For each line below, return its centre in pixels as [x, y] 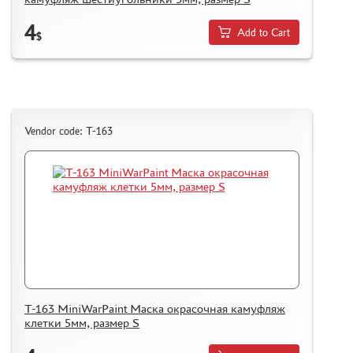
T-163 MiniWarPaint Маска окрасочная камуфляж [155, 309]
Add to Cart [264, 32]
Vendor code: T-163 [69, 132]
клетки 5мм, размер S [82, 323]
